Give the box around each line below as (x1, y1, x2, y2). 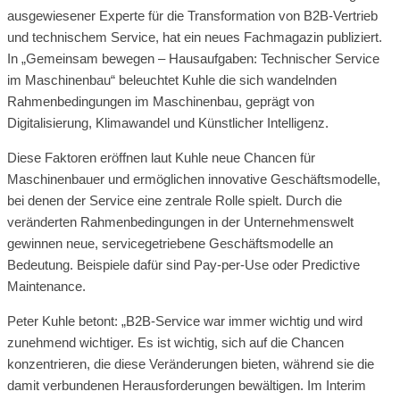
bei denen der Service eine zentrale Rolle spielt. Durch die (7, 192, 342, 208)
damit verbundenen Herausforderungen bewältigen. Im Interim (7, 377, 366, 393)
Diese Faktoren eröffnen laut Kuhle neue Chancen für (7, 149, 315, 165)
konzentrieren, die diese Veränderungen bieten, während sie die (7, 355, 374, 371)
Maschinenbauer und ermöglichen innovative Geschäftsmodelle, (7, 171, 380, 187)
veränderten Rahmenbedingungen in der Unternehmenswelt (7, 213, 354, 229)
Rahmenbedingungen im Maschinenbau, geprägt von (7, 93, 314, 109)
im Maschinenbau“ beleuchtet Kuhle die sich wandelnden (7, 71, 337, 87)
